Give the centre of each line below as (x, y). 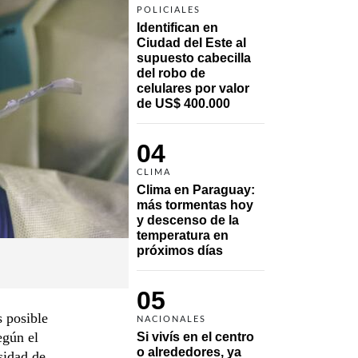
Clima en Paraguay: (196, 189)
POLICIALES (169, 10)
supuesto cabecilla (194, 58)
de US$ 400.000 (183, 103)
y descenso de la (188, 220)
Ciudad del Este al (191, 42)
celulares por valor (193, 88)
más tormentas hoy (195, 205)
